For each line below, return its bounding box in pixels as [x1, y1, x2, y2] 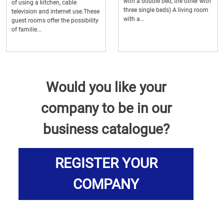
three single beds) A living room [123, 6, 208, 13]
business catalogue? [42, 120, 169, 137]
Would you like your [46, 78, 166, 95]
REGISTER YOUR [54, 154, 157, 171]
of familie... [11, 25, 41, 33]
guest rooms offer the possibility [11, 16, 98, 24]
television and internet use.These [11, 7, 99, 15]
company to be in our [40, 99, 171, 116]
